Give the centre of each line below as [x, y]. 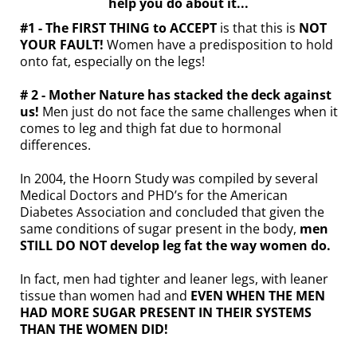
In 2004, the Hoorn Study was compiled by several [169, 179]
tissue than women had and [105, 296]
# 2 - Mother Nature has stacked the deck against [176, 95]
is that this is [258, 28]
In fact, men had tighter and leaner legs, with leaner [174, 279]
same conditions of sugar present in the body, [160, 229]
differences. [55, 145]
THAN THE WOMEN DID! [94, 330]
